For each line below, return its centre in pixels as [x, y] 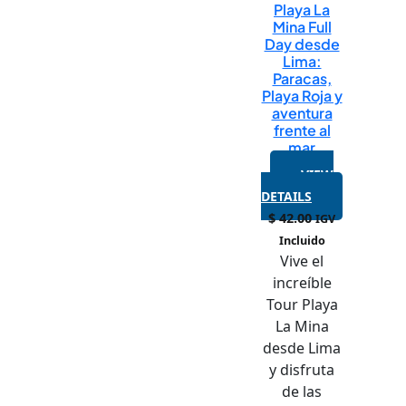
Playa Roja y [302, 95]
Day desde [302, 43]
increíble [302, 282]
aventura [302, 112]
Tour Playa [302, 304]
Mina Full [302, 26]
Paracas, [302, 78]
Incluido [302, 240]
